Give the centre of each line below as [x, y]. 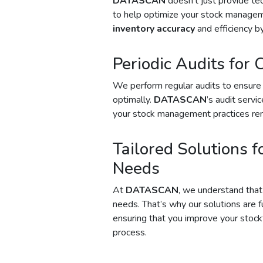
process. [130, 232]
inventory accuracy [154, 28]
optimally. [133, 100]
